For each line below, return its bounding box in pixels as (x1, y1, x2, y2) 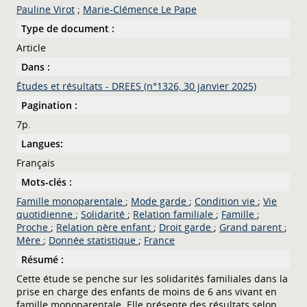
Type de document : (21, 21, 115, 35)
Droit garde (159, 220, 214, 234)
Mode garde (131, 194, 190, 208)
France (144, 233, 175, 247)
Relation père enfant (56, 220, 154, 234)
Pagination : (21, 98, 78, 112)
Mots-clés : (21, 175, 73, 188)
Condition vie (195, 194, 258, 208)
